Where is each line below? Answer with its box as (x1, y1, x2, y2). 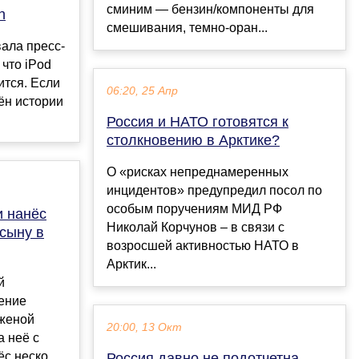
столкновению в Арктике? (107, 132, 280, 149)
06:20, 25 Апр (107, 85, 178, 98)
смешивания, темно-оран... (107, 21, 268, 35)
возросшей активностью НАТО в (107, 239, 299, 253)
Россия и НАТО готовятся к (107, 114, 288, 131)
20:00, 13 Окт (107, 321, 182, 334)
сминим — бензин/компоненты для (107, 2, 314, 17)
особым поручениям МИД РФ (107, 202, 282, 216)
